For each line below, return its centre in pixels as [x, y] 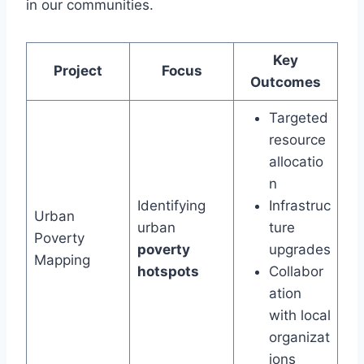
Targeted [298, 118]
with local [299, 316]
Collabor [296, 272]
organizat [299, 338]
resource [297, 140]
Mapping [62, 260]
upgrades [299, 250]
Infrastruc [299, 206]
